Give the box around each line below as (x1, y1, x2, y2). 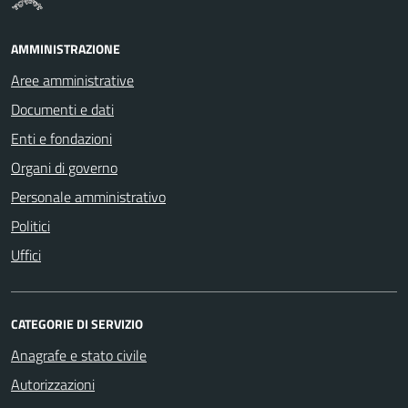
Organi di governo (11, 156, 117, 178)
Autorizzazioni (11, 372, 95, 395)
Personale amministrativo (11, 185, 166, 208)
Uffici (11, 243, 41, 266)
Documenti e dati (11, 97, 114, 120)
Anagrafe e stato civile (11, 343, 147, 366)
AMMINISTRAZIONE (11, 38, 120, 58)
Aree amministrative (11, 68, 134, 91)
